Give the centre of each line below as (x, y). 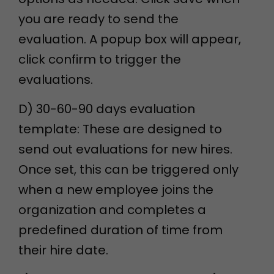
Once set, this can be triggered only (128, 169)
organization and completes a (112, 210)
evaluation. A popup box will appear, (130, 39)
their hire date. (63, 250)
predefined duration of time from (120, 230)
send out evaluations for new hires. (125, 149)
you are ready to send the (98, 19)
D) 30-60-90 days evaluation (107, 109)
